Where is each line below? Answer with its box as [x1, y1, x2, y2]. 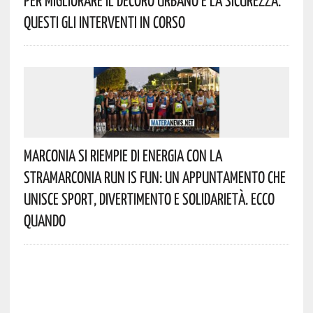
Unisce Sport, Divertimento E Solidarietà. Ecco [23, 189, 275, 209]
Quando [23, 210, 66, 231]
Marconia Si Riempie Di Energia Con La [23, 145, 222, 166]
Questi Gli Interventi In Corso [23, 12, 185, 32]
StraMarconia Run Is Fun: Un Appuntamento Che [23, 167, 286, 187]
